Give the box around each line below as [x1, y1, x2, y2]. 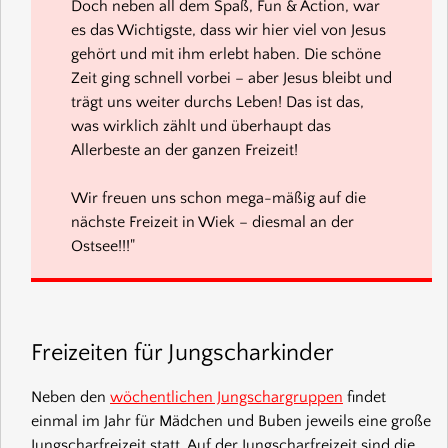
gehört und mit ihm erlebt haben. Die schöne [71, 45, 381, 64]
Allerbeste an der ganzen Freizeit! [71, 141, 298, 160]
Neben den [31, 388, 110, 407]
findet [343, 388, 386, 407]
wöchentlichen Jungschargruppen [110, 388, 343, 407]
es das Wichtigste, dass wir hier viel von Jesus [71, 21, 386, 40]
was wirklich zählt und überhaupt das [71, 117, 331, 136]
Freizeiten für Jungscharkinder [31, 340, 334, 367]
